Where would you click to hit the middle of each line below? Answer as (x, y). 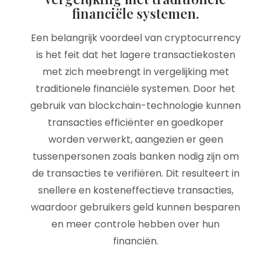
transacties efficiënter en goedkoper (135, 122)
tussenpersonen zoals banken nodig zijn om (135, 156)
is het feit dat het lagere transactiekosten (135, 55)
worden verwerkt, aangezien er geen (135, 139)
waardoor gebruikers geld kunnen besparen (135, 207)
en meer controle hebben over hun (135, 224)
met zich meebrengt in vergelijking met (135, 72)
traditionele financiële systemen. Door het (135, 89)
